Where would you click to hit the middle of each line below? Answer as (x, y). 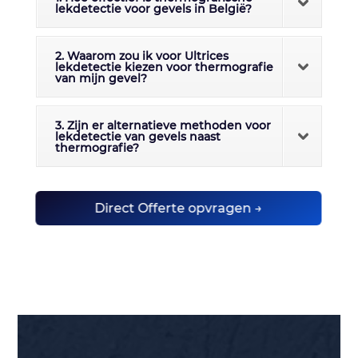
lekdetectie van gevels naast (137, 137)
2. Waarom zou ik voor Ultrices (141, 56)
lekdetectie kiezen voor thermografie (164, 68)
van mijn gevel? (101, 79)
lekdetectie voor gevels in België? (153, 9)
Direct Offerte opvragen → (179, 209)
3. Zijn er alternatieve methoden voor (163, 126)
